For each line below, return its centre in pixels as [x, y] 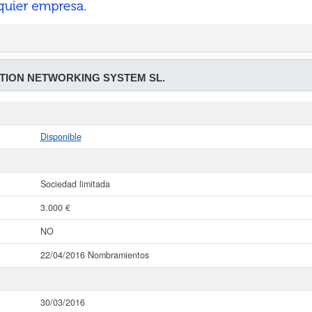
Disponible [61, 136]
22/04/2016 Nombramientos [94, 255]
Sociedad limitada [75, 184]
